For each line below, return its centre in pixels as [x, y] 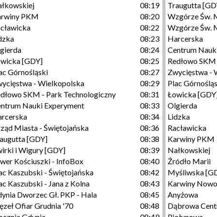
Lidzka [179, 116]
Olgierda [182, 105]
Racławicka [187, 128]
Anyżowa [183, 194]
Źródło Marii [189, 161]
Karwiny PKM [191, 139]
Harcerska [185, 39]
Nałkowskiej [189, 150]
